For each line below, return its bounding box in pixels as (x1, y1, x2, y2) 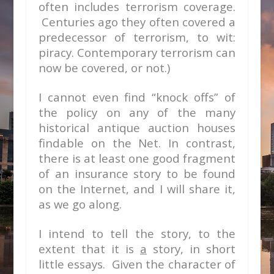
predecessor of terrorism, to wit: (38, 29, 236, 45)
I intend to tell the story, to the (38, 226, 236, 241)
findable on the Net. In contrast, (38, 135, 236, 150)
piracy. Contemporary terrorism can (38, 45, 236, 60)
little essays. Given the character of (38, 256, 236, 272)
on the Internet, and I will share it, (38, 181, 236, 196)
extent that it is (38, 241, 141, 256)
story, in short (147, 241, 236, 256)
